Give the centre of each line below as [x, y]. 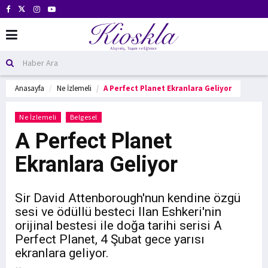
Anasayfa [30, 88]
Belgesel [83, 117]
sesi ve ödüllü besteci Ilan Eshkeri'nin [118, 212]
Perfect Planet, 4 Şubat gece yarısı [110, 239]
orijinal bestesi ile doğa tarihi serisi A [118, 226]
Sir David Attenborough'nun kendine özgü [128, 198]
